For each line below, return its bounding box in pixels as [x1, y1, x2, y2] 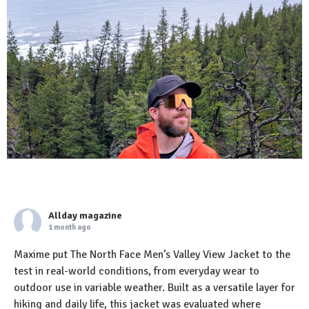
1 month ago [48, 223, 91, 232]
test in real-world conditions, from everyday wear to [14, 264, 259, 279]
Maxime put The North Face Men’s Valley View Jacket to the [14, 248, 290, 262]
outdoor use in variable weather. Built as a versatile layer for [14, 281, 295, 295]
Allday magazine [48, 210, 122, 222]
